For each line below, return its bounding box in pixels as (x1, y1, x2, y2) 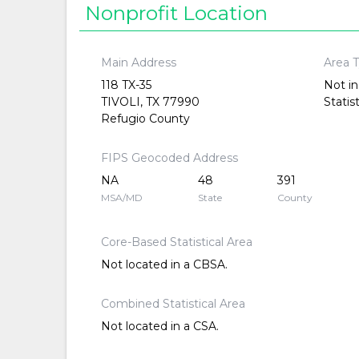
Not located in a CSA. (100, 318, 219, 333)
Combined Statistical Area (100, 296, 245, 311)
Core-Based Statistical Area (100, 234, 252, 249)
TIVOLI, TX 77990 (100, 94, 200, 109)
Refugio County (100, 111, 190, 126)
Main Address (100, 54, 176, 70)
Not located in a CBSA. (100, 256, 228, 272)
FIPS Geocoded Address (100, 150, 238, 165)
